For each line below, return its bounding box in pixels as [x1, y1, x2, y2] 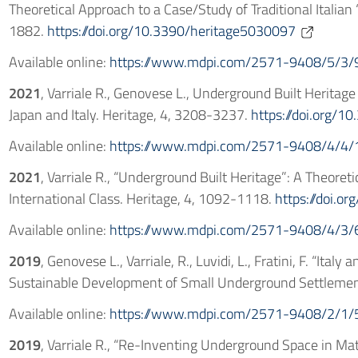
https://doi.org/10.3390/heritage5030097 [46, 20, 296, 42]
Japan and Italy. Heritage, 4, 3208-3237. [8, 104, 251, 125]
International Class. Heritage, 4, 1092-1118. [8, 188, 275, 209]
